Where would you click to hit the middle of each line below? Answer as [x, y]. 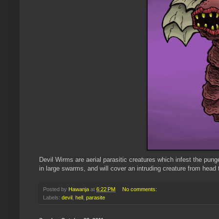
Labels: [52, 197]
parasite [96, 197]
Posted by [56, 189]
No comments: [140, 189]
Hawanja [79, 189]
